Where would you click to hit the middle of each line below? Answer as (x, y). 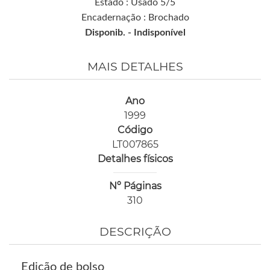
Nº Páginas (135, 186)
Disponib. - (109, 33)
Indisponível (159, 33)
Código (135, 130)
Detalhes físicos (135, 159)
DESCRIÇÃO (135, 232)
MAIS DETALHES (135, 67)
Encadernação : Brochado (135, 17)
